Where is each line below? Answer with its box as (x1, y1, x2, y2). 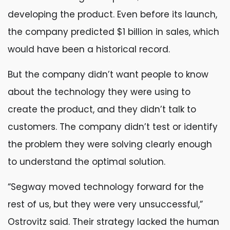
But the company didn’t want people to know (8, 68, 208, 81)
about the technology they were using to (8, 86, 190, 98)
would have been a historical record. (8, 43, 170, 55)
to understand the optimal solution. (8, 156, 165, 168)
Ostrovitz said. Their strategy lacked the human (8, 216, 219, 228)
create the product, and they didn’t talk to (8, 103, 196, 116)
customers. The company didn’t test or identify (8, 121, 218, 133)
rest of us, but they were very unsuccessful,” (8, 198, 203, 210)
